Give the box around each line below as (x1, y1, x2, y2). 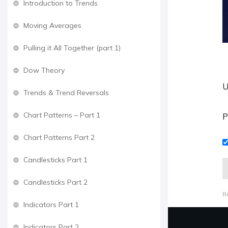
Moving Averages (23, 21, 81, 30)
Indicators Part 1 (23, 200, 79, 209)
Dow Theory (23, 66, 65, 75)
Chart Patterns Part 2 (23, 133, 95, 142)
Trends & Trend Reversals (23, 88, 109, 97)
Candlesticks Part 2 (23, 178, 88, 187)
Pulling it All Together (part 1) (23, 43, 121, 52)
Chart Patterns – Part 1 (23, 110, 100, 120)
